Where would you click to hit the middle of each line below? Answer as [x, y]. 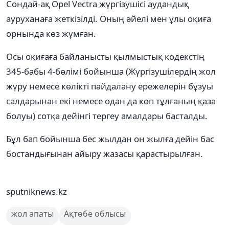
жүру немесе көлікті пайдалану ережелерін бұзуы [110, 86]
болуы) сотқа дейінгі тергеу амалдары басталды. [107, 116]
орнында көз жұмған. [51, 33]
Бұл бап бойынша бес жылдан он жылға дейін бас [110, 139]
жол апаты [32, 213]
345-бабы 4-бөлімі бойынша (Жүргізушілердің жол [111, 71]
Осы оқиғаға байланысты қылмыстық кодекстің [105, 56]
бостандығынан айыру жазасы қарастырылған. [105, 153]
